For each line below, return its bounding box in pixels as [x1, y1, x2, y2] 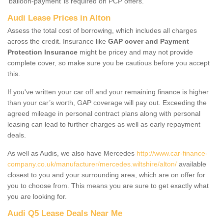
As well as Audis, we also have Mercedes [7, 149, 137, 157]
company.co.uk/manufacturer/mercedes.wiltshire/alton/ [7, 160, 177, 168]
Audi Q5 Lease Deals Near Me [7, 208, 122, 218]
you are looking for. [7, 192, 69, 200]
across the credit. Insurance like [7, 37, 108, 45]
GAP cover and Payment [108, 37, 189, 45]
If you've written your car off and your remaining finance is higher [7, 87, 209, 96]
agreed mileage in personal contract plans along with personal [7, 109, 200, 117]
